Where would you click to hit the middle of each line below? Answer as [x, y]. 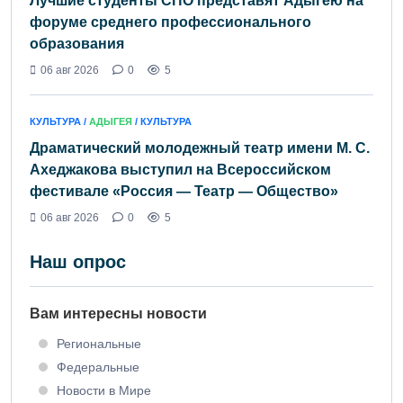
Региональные [99, 343]
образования [77, 43]
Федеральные [98, 367]
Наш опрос [78, 261]
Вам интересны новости [118, 313]
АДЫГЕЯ [111, 121]
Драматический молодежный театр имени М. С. [200, 148]
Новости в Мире [104, 390]
